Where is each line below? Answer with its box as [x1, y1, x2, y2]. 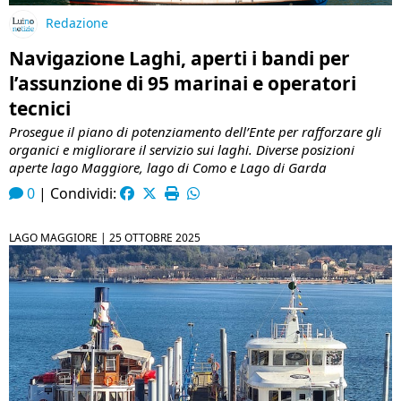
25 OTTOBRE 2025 [109, 229, 200, 245]
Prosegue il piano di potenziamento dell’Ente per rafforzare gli [9, 122, 381, 141]
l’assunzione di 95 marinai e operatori [9, 70, 356, 96]
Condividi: [50, 183, 120, 203]
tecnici [9, 95, 71, 121]
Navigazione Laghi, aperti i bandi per [9, 45, 350, 71]
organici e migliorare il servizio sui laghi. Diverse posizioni [9, 140, 354, 158]
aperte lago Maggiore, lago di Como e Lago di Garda [9, 158, 327, 176]
